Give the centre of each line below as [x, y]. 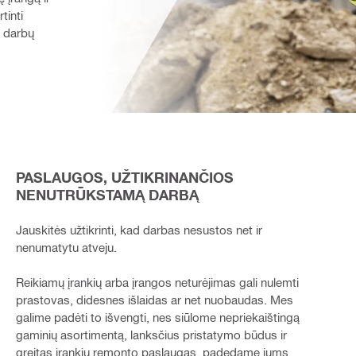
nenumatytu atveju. [66, 247]
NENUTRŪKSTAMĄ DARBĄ [107, 194]
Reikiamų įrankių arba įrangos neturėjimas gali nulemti [157, 282]
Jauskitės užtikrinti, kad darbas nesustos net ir [139, 229]
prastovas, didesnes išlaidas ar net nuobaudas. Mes [154, 299]
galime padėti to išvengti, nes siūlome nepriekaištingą [157, 317]
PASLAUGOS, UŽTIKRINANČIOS [124, 177]
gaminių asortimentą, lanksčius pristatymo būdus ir [151, 334]
